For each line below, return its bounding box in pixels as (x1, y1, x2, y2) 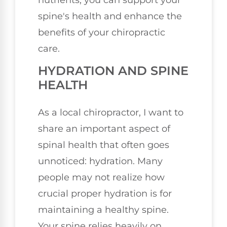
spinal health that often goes (38, 139, 169, 151)
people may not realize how (38, 172, 165, 183)
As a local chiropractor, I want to (38, 107, 183, 119)
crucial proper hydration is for (38, 188, 172, 200)
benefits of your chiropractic (38, 26, 165, 38)
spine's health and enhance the (38, 10, 182, 22)
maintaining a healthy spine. (38, 204, 169, 216)
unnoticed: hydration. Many (38, 156, 163, 167)
